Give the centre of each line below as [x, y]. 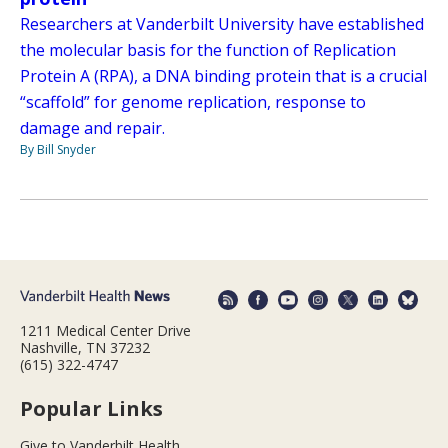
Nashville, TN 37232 [85, 347]
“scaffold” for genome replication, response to [193, 102]
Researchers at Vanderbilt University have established [222, 24]
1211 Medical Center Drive [105, 330]
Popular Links [91, 408]
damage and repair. [92, 128]
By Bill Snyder [58, 150]
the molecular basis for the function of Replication [208, 50]
